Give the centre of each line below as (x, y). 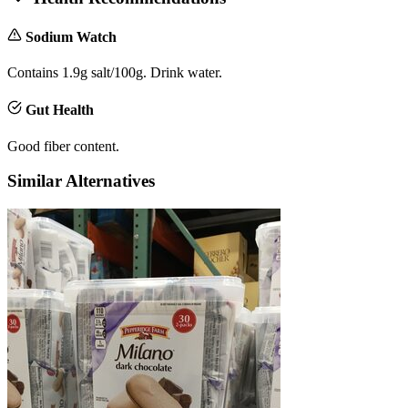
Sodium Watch (71, 36)
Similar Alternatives (81, 181)
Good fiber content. (63, 146)
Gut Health (60, 110)
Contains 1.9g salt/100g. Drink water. (115, 73)
